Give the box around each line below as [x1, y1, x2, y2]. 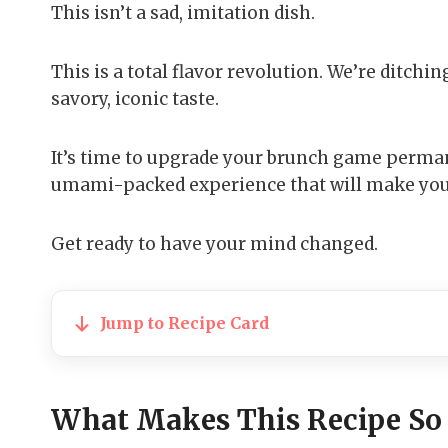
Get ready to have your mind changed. [51, 233, 378, 256]
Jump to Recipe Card [100, 313, 269, 334]
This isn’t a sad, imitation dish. [51, 2, 315, 25]
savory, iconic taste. [51, 88, 219, 111]
